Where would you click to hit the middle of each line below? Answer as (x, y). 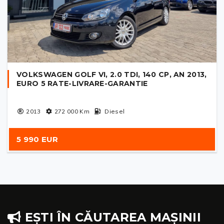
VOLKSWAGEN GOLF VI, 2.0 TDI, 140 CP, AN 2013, (112, 75)
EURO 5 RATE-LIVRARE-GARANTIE (82, 84)
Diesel (114, 111)
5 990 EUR (37, 139)
